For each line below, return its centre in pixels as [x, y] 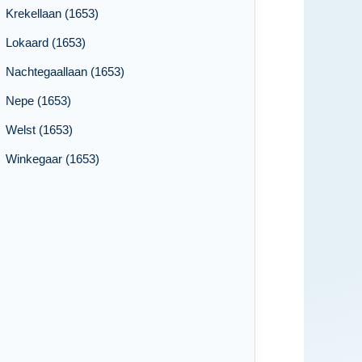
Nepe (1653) [38, 101]
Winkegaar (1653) [53, 159]
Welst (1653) [39, 130]
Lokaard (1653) [46, 42]
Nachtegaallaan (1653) [65, 72]
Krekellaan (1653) [52, 13]
